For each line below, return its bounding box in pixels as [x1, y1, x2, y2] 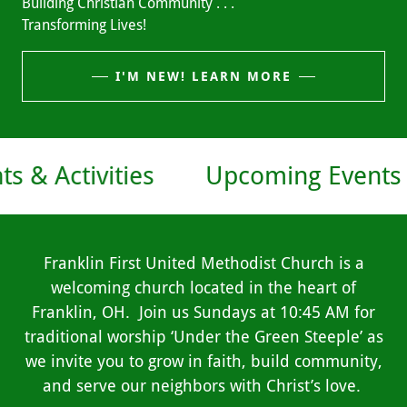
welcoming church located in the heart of [51, 278, 356, 297]
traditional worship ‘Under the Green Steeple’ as [24, 327, 383, 346]
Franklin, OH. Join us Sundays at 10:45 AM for [32, 303, 375, 322]
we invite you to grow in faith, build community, [25, 352, 382, 371]
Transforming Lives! [22, 16, 146, 34]
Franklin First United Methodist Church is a [43, 253, 364, 273]
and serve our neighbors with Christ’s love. [42, 376, 365, 395]
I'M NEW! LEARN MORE [115, 69, 292, 84]
